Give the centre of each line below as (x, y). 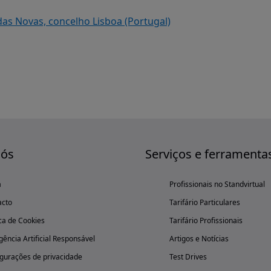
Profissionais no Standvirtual (217, 184)
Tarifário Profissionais (206, 220)
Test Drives (188, 257)
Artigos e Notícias (199, 239)
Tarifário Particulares (205, 202)
